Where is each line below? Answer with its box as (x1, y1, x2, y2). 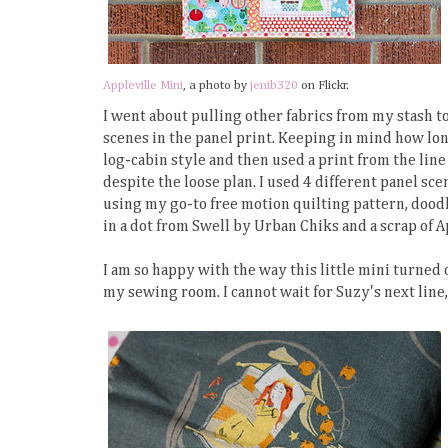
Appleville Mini (103, 78, 183, 92)
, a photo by (183, 78, 250, 92)
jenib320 (250, 78, 298, 92)
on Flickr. (298, 78, 349, 92)
